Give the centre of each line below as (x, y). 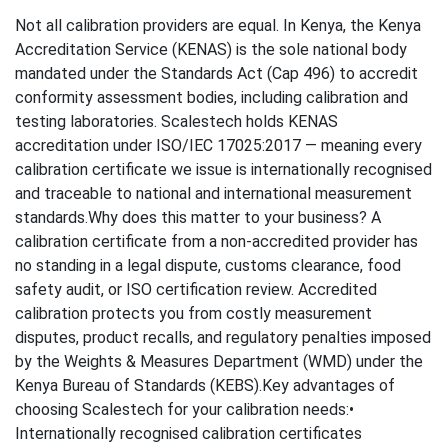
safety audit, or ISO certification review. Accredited (196, 290)
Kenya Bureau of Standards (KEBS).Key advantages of (205, 386)
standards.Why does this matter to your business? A (198, 218)
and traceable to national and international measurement (213, 194)
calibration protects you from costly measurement (193, 314)
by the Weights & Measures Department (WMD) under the (219, 362)
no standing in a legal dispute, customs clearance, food (208, 266)
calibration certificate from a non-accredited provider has (216, 242)
